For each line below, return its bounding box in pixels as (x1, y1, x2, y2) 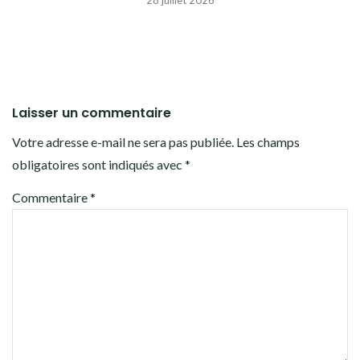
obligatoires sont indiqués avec (12, 157, 185, 173)
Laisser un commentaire (12, 104, 171, 123)
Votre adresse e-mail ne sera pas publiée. (12, 134, 234, 150)
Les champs (236, 134, 300, 150)
